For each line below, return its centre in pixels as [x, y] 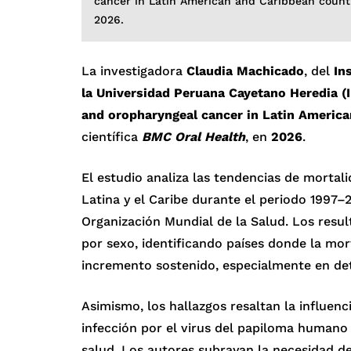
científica [112, 136]
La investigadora [134, 71]
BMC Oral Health [194, 136]
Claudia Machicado [245, 71]
